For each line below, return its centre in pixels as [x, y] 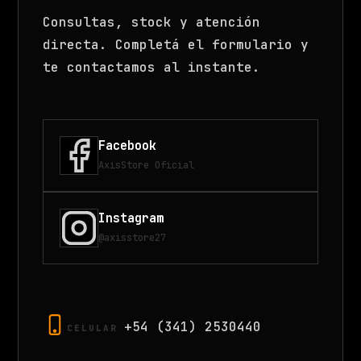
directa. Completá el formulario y [176, 45]
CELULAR [93, 328]
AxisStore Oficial [147, 165]
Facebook [128, 145]
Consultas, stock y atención [152, 23]
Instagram [131, 218]
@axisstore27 [133, 237]
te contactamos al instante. [152, 68]
